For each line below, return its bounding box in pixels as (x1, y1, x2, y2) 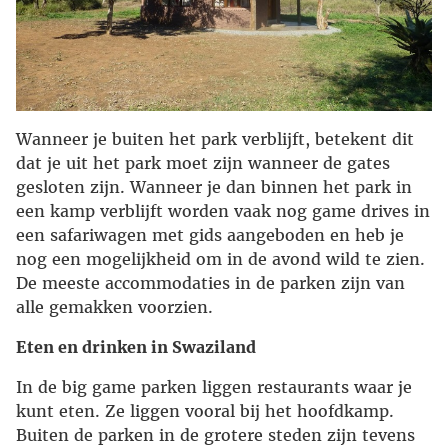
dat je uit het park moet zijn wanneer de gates (16, 153, 390, 174)
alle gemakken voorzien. (16, 297, 213, 318)
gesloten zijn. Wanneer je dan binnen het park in (16, 177, 412, 198)
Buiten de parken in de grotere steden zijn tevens (16, 425, 415, 446)
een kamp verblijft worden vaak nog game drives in (16, 201, 430, 222)
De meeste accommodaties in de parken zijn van (16, 273, 405, 294)
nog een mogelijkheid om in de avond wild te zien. (16, 249, 425, 270)
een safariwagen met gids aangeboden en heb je (16, 225, 404, 246)
